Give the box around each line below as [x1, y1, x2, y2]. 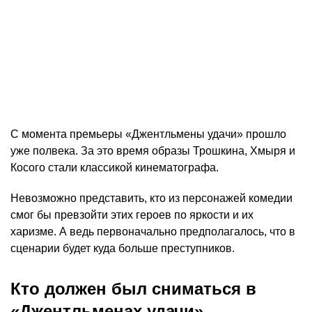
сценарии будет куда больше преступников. [10, 242, 235, 255]
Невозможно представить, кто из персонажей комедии [10, 192, 292, 205]
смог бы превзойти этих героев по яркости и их [10, 209, 253, 221]
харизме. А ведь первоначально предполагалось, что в [10, 226, 295, 238]
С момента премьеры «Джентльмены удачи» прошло [10, 128, 286, 141]
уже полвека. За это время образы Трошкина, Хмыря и [10, 145, 295, 157]
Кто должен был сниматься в [10, 279, 256, 299]
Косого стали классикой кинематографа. [10, 162, 219, 174]
